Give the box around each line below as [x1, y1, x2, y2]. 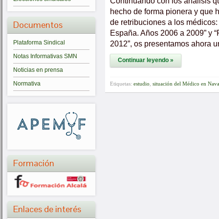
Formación [13, 157, 54, 169]
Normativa [13, 80, 41, 87]
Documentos [13, 19, 63, 30]
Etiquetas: [110, 81, 133, 87]
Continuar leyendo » [118, 57, 174, 64]
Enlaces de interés [13, 203, 81, 215]
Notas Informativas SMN [13, 53, 77, 60]
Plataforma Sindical [13, 39, 65, 46]
